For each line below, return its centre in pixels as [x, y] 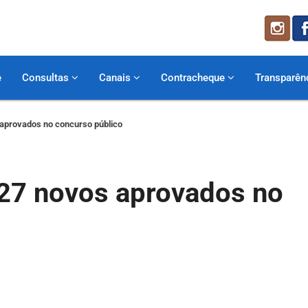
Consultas [47, 78]
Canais [116, 78]
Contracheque [194, 78]
